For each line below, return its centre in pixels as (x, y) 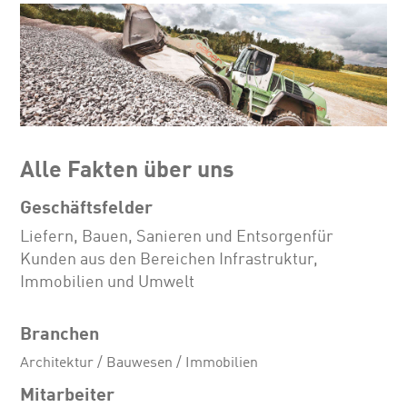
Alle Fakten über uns (128, 168)
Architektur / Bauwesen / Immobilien (139, 361)
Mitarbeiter (68, 394)
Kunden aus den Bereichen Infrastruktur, (169, 259)
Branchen (60, 333)
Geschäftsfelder (87, 206)
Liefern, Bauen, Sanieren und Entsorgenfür (177, 237)
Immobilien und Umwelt (108, 282)
